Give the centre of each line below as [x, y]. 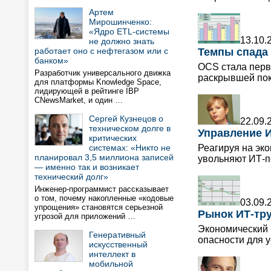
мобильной [111, 264]
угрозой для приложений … [85, 216]
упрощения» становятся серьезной [99, 207]
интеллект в [112, 254]
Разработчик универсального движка [103, 73]
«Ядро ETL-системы [129, 31]
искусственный [118, 244]
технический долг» [71, 177]
